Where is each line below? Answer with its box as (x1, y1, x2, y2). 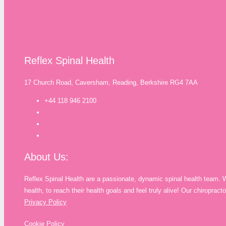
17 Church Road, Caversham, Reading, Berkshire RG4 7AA (24, 78, 198, 86)
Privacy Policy (24, 198, 67, 206)
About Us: (24, 151, 69, 162)
